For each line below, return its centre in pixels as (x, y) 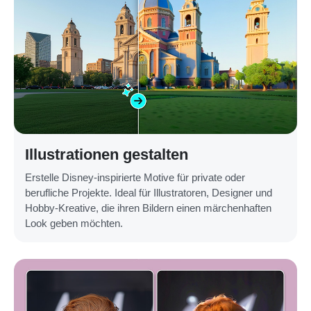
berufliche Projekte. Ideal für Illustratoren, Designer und (149, 193)
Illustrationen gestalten (107, 155)
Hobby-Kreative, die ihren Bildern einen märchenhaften (148, 208)
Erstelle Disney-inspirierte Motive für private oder (135, 178)
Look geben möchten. (74, 224)
